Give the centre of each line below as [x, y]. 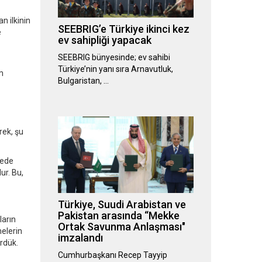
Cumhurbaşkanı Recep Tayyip [112, 255]
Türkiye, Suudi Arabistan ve [122, 205]
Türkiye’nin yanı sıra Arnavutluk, [115, 69]
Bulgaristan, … [83, 81]
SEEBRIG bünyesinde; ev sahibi [114, 58]
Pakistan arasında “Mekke [118, 216]
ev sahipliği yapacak [104, 40]
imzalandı [80, 238]
